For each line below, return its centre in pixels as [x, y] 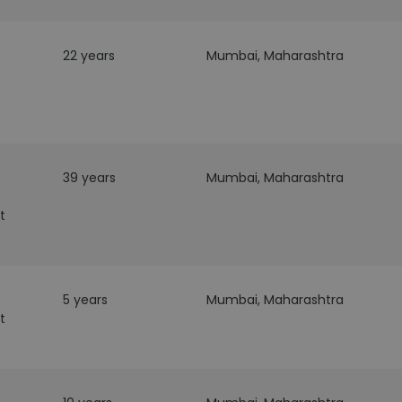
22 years [88, 56]
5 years [85, 300]
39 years [89, 178]
